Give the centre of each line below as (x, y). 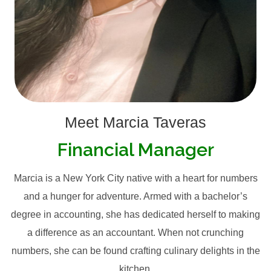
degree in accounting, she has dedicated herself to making (135, 214)
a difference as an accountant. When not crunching (135, 232)
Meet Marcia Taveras (135, 122)
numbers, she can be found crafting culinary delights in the (135, 250)
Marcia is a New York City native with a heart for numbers (135, 178)
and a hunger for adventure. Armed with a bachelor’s (135, 196)
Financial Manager (135, 149)
